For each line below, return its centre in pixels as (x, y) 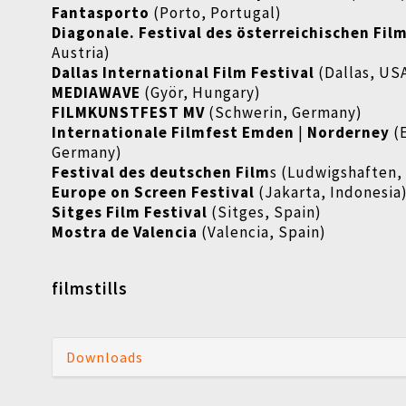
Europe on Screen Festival (154, 193)
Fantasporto (101, 13)
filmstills (90, 289)
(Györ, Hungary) (201, 93)
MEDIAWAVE (97, 93)
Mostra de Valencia (125, 232)
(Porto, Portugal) (216, 13)
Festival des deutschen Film (161, 173)
